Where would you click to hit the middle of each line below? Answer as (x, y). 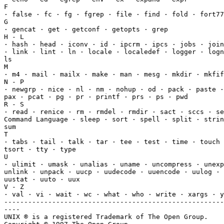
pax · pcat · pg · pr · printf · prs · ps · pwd (96, 96)
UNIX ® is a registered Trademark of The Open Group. (106, 216)
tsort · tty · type (40, 149)
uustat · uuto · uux (42, 179)
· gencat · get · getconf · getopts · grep (86, 29)
